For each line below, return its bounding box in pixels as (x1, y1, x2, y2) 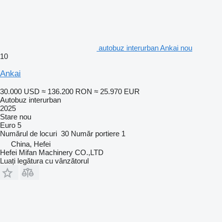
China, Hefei (11, 139, 51, 148)
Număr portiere (71, 129, 119, 138)
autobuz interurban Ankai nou (99, 43, 192, 52)
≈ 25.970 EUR (94, 87, 140, 96)
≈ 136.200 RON (42, 87, 92, 96)
